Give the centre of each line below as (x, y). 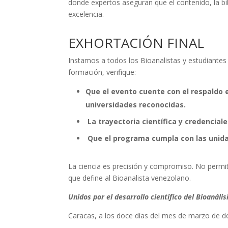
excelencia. (86, 14)
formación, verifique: (102, 72)
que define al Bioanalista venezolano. (130, 178)
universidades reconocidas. (136, 105)
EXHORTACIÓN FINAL (136, 43)
